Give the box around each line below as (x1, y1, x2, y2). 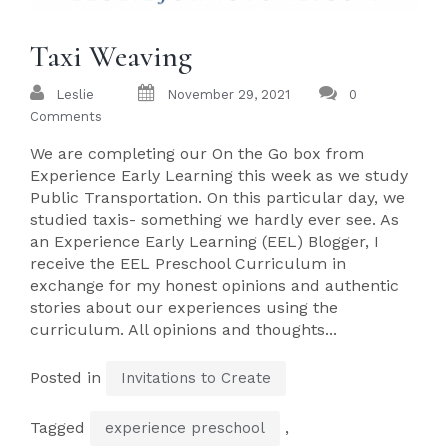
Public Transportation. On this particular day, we (30, 188, 405, 207)
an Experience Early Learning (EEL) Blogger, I (30, 232, 379, 251)
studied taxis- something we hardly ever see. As (30, 210, 399, 229)
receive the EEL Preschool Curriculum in (30, 254, 346, 273)
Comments (30, 109, 102, 124)
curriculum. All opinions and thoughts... (30, 320, 337, 339)
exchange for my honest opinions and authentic (30, 276, 399, 295)
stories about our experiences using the (30, 298, 338, 317)
